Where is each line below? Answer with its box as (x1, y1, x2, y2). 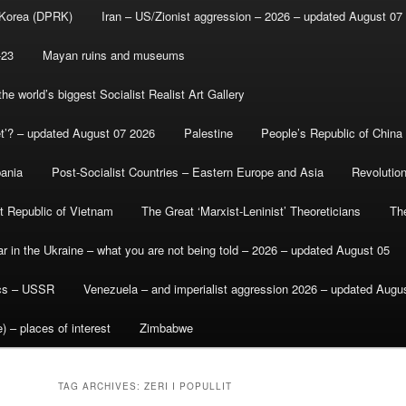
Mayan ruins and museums (42, 46, 185, 64)
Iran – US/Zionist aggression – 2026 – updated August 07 (101, 7, 402, 25)
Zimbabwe (139, 319, 193, 337)
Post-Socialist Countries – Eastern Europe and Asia (51, 163, 324, 181)
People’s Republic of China (261, 124, 403, 142)
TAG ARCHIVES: (58, 380, 144, 393)
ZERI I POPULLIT (144, 380, 232, 393)
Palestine (183, 124, 233, 142)
